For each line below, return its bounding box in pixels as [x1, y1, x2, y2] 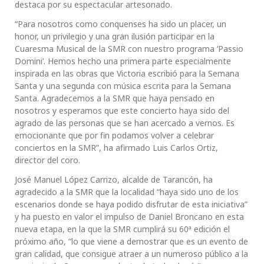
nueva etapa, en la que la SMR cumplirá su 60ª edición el [15, 223, 230, 235]
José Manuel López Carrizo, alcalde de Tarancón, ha [15, 174, 213, 186]
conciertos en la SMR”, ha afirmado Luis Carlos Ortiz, [15, 142, 218, 154]
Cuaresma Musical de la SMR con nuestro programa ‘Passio [15, 43, 243, 55]
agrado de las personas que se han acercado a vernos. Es [15, 117, 235, 129]
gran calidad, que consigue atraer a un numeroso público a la [15, 248, 248, 260]
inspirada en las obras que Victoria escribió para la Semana [15, 68, 239, 80]
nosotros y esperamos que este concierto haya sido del [15, 105, 229, 117]
